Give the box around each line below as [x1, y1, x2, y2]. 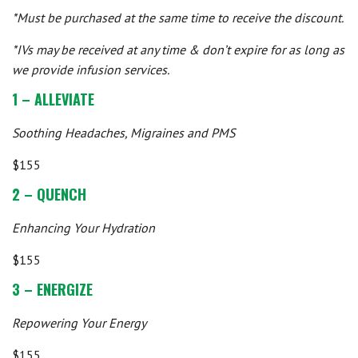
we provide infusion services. [12, 62, 169, 78]
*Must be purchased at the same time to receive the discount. [12, 10, 344, 26]
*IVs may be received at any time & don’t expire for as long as [12, 42, 344, 58]
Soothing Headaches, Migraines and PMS [12, 125, 235, 141]
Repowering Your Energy [12, 315, 146, 331]
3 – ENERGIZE [12, 279, 93, 300]
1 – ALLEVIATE [12, 89, 94, 109]
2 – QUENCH [12, 184, 86, 205]
